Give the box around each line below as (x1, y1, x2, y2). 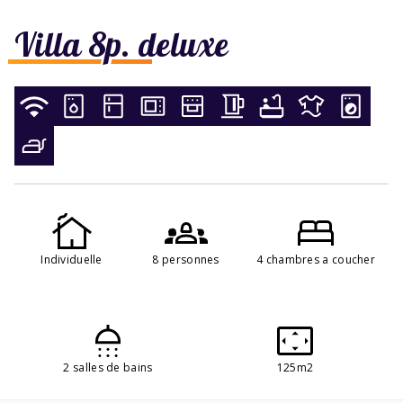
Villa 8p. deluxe (14, 22, 229, 65)
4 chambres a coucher (256, 251, 376, 267)
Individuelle (40, 251, 103, 267)
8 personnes (152, 251, 219, 267)
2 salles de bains (63, 359, 153, 375)
